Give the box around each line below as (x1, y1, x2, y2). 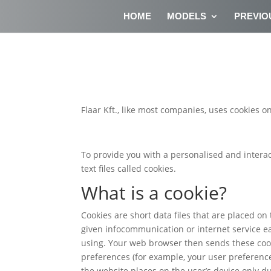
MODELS (167, 11, 207, 21)
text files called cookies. (81, 162, 177, 174)
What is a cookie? (81, 180, 227, 205)
